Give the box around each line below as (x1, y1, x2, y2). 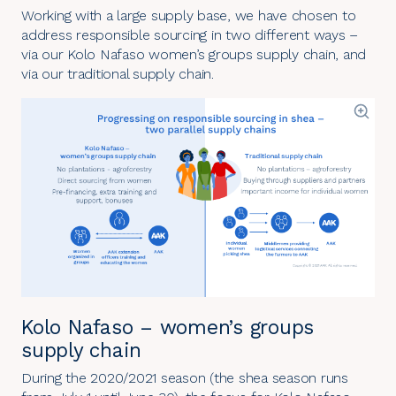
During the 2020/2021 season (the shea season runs (21, 369, 348, 387)
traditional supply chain (67, 65, 211, 83)
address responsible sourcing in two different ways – (21, 27, 358, 44)
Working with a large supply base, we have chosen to (21, 7, 356, 25)
